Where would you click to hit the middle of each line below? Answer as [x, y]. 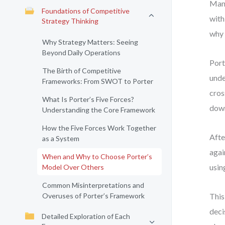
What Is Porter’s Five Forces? [88, 99]
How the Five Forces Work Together [99, 128]
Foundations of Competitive [86, 11]
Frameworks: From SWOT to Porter [98, 81]
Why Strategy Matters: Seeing [90, 42]
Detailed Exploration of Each [86, 216]
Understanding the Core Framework [99, 110]
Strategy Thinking [70, 21]
